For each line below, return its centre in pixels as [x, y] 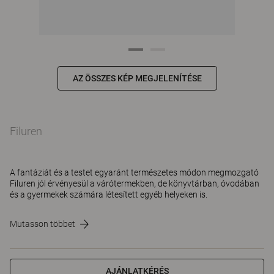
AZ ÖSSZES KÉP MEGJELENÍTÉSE [137, 78]
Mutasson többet [43, 224]
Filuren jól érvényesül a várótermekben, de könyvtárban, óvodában [135, 183]
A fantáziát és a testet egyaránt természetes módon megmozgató [134, 172]
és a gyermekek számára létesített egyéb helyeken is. [109, 194]
